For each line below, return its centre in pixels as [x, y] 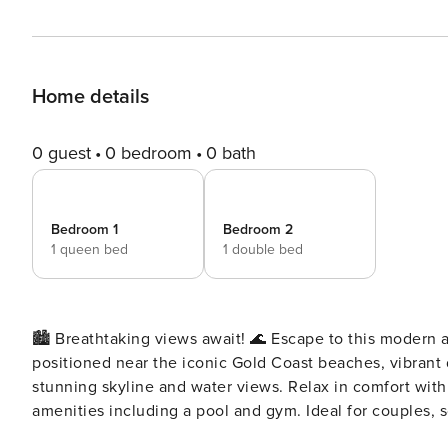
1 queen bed [89, 249]
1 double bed [263, 249]
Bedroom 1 [84, 229]
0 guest [61, 153]
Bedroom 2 [258, 229]
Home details [90, 97]
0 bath [231, 153]
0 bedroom [148, 153]
